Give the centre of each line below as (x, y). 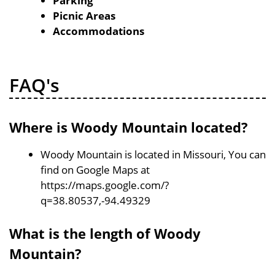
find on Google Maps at (95, 169)
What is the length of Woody (105, 233)
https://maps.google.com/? (105, 185)
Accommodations (99, 31)
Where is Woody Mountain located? (129, 127)
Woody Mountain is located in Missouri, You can (153, 154)
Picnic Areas (84, 16)
